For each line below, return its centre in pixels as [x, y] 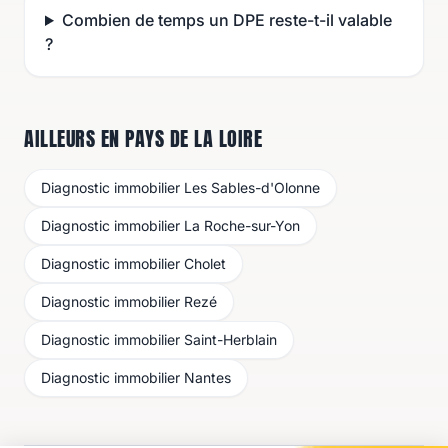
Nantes [207, 377]
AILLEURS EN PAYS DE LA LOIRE [143, 138]
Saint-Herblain [230, 339]
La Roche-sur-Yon [242, 225]
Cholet [205, 263]
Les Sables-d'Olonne [252, 187]
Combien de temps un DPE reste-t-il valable [226, 20]
